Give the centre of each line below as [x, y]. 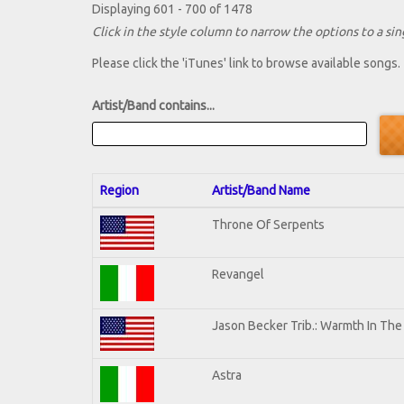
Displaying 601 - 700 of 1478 [172, 9]
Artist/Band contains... [153, 106]
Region [119, 190]
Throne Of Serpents [268, 224]
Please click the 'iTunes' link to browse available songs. [246, 64]
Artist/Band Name [261, 190]
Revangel [238, 274]
